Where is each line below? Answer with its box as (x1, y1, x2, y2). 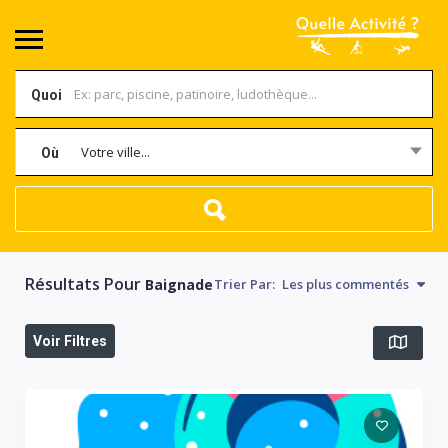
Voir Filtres (33, 333, 107, 349)
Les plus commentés (279, 275, 409, 293)
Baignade (145, 275, 213, 294)
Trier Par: (214, 275, 275, 293)
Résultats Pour (25, 273, 145, 295)
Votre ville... (81, 143, 150, 161)
